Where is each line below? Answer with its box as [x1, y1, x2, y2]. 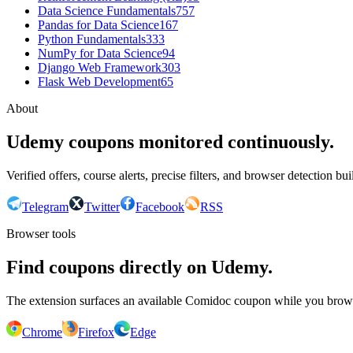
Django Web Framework [38, 61, 162, 75]
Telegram [22, 200, 69, 214]
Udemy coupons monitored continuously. [6, 132, 334, 153]
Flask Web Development [38, 75, 161, 89]
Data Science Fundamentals [38, 4, 176, 18]
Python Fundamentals [38, 32, 146, 46]
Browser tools [6, 227, 76, 241]
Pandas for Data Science [38, 18, 159, 32]
